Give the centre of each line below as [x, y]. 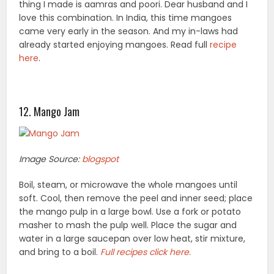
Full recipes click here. [147, 252]
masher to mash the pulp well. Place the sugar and [128, 225]
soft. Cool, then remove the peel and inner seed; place [136, 198]
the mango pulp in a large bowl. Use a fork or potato [130, 212]
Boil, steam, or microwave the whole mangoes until [128, 185]
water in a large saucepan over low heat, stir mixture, [132, 239]
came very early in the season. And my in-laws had [129, 31]
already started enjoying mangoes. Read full [115, 44]
